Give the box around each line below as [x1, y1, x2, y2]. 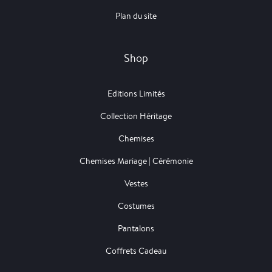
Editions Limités [107, 88, 165, 100]
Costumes [117, 200, 155, 212]
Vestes [124, 178, 148, 189]
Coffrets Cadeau [106, 245, 166, 257]
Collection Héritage [100, 110, 172, 122]
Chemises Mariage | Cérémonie [79, 155, 193, 167]
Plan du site [115, 10, 157, 22]
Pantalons [118, 223, 154, 234]
